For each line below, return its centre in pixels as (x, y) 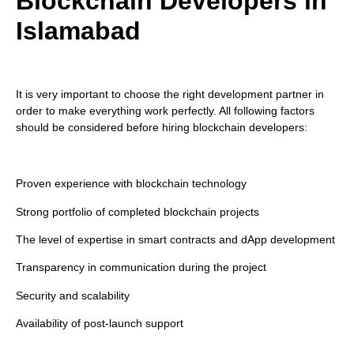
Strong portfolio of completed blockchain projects (137, 211)
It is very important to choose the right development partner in (170, 94)
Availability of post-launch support (100, 324)
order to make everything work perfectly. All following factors (165, 111)
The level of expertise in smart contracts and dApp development (175, 239)
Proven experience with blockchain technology (131, 184)
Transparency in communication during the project (141, 267)
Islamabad (78, 30)
